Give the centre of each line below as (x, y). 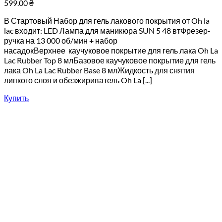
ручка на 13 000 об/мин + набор (61, 40)
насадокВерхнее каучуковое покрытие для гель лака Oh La (111, 50)
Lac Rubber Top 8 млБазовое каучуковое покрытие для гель (110, 60)
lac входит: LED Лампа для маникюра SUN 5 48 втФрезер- (107, 30)
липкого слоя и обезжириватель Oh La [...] (78, 80)
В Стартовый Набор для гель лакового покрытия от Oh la (107, 21)
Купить (16, 98)
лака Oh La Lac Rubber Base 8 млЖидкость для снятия (99, 70)
